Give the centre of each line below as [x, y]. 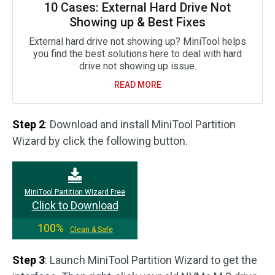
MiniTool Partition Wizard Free [75, 192]
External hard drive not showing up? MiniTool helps [137, 41]
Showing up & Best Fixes [137, 22]
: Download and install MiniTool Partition [140, 124]
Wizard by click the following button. [100, 141]
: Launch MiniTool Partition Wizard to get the [151, 260]
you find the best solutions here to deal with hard [137, 54]
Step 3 [29, 260]
